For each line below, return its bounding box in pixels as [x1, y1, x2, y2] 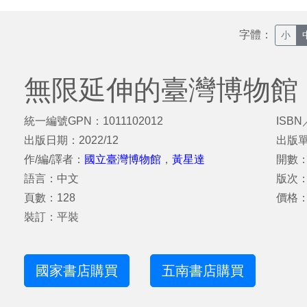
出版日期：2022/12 [24, 134, 119, 146]
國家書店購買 [36, 263, 119, 278]
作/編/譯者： [24, 153, 84, 165]
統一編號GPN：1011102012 [24, 115, 163, 127]
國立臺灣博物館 [84, 153, 161, 165]
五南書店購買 [162, 263, 245, 278]
